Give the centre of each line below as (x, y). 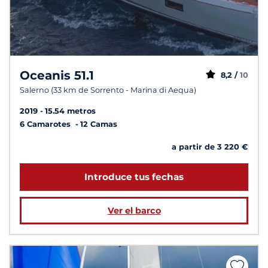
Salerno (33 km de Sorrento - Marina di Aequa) (108, 90)
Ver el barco (134, 211)
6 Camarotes (46, 124)
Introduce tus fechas (134, 177)
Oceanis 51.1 (57, 76)
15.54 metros (70, 111)
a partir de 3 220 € (210, 147)
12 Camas (99, 124)
